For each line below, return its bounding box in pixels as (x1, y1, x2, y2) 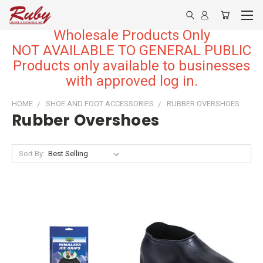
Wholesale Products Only (53, 27, 210, 43)
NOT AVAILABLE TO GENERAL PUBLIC (12, 42, 251, 59)
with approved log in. (65, 73, 198, 89)
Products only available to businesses (13, 58, 250, 74)
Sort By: (18, 149, 45, 158)
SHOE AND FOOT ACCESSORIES (46, 99, 154, 108)
